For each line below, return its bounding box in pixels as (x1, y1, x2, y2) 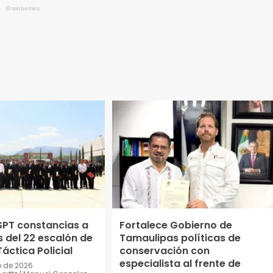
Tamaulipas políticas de (119, 231, 241, 246)
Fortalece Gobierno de (119, 218, 232, 233)
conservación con (119, 244, 210, 258)
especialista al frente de (119, 257, 241, 271)
